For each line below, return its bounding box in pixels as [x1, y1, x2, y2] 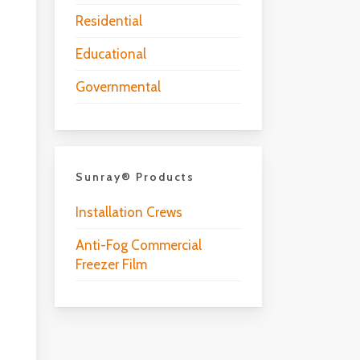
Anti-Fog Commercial [75, 236, 202, 253]
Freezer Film [75, 256, 147, 272]
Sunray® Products [75, 169, 194, 184]
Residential [75, 13, 142, 30]
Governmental [75, 79, 161, 96]
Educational [75, 46, 146, 63]
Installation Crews [75, 203, 182, 220]
